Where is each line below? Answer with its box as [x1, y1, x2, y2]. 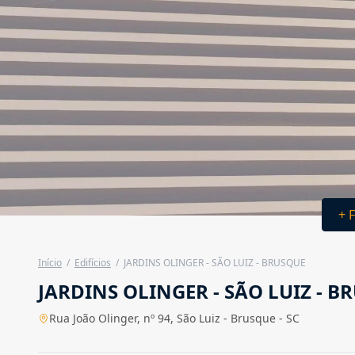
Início [38, 256, 62, 269]
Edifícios [74, 256, 111, 269]
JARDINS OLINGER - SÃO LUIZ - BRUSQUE [124, 256, 306, 269]
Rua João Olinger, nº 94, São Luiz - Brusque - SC [49, 311, 300, 326]
